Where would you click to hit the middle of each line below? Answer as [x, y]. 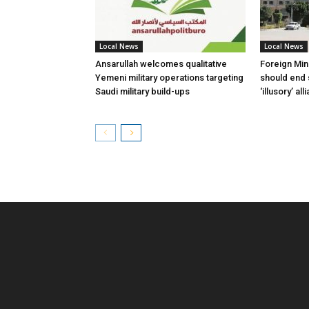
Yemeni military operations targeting [169, 78]
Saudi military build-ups [142, 91]
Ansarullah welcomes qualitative [161, 64]
